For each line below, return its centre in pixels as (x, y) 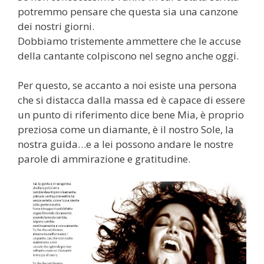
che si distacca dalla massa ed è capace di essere (131, 100)
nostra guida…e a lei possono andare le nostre (126, 144)
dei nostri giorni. (56, 26)
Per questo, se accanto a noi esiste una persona (127, 85)
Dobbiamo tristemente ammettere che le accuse (129, 41)
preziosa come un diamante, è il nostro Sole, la (126, 130)
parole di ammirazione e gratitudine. (104, 159)
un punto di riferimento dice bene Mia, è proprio (131, 115)
